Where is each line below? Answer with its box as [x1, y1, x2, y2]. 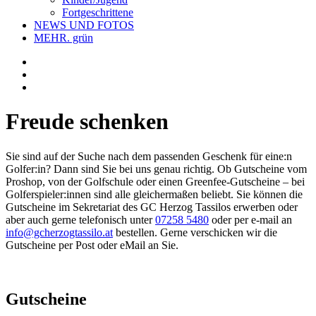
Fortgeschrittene [62, 6, 133, 18]
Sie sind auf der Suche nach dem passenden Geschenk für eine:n [6, 150, 292, 162]
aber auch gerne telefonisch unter [6, 213, 155, 226]
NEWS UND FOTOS [34, 19, 134, 31]
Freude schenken [6, 109, 169, 135]
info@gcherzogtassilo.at [6, 226, 113, 238]
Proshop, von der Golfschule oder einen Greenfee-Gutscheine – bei [6, 175, 305, 188]
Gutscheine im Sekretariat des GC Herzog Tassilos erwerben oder [6, 200, 298, 213]
